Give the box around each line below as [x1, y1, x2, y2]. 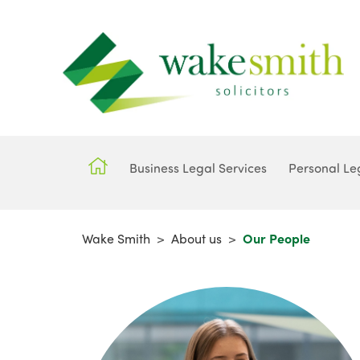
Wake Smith [82, 228, 150, 247]
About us [171, 228, 222, 247]
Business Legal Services [129, 158, 268, 176]
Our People [243, 228, 310, 247]
